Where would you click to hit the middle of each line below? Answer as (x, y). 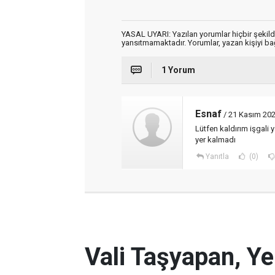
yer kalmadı (215, 140)
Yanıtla (217, 157)
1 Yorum (178, 70)
